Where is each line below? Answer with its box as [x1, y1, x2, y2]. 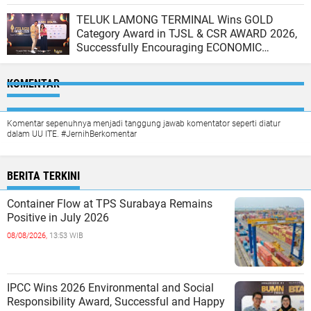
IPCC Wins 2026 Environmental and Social [7, 281, 214, 295]
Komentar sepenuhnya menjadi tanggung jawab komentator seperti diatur [7, 119, 280, 129]
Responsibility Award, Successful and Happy [7, 295, 225, 309]
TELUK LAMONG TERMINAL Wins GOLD [76, 13, 274, 27]
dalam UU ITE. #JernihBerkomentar [7, 129, 137, 140]
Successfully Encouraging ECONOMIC [76, 41, 262, 55]
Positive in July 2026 [7, 211, 109, 225]
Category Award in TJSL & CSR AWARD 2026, [76, 27, 297, 41]
